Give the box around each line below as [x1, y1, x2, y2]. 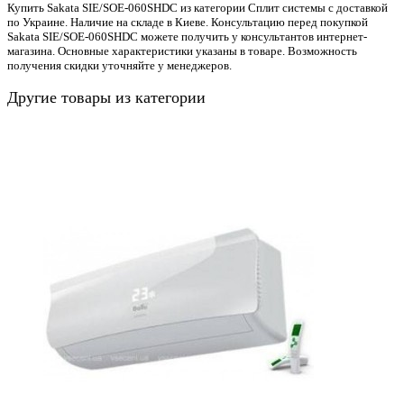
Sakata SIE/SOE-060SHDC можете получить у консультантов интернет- [7, 29, 367, 43]
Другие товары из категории [7, 87, 206, 106]
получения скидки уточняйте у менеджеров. [7, 58, 232, 72]
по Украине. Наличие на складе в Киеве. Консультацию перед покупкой [7, 14, 368, 29]
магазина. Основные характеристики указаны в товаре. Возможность [7, 43, 357, 58]
